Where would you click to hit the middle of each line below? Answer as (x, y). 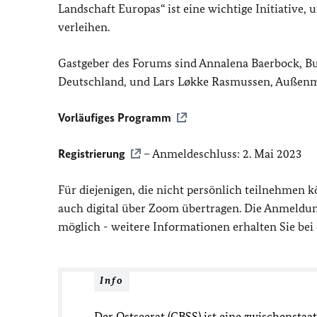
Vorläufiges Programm (115, 117)
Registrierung (92, 153)
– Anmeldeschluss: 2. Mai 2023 (221, 153)
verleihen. (84, 27)
